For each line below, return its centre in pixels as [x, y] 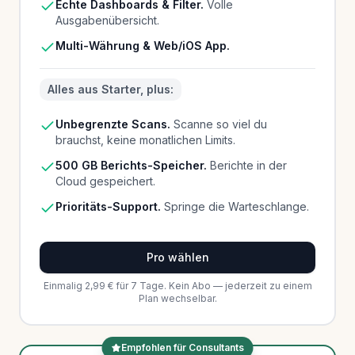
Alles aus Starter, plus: [111, 89]
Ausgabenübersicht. [107, 20]
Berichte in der [247, 165]
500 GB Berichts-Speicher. [131, 165]
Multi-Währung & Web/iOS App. [143, 45]
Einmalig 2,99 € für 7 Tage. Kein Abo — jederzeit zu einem [177, 285]
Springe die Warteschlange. [235, 206]
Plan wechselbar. [177, 298]
